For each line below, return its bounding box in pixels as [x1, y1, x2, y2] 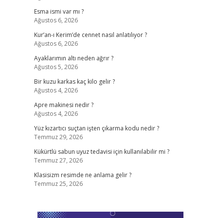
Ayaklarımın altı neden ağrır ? [34, 54, 113, 62]
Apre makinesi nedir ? [34, 101, 93, 109]
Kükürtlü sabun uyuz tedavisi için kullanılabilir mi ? [34, 147, 169, 156]
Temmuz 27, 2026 [34, 156, 83, 164]
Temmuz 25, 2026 [34, 180, 83, 188]
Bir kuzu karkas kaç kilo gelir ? [34, 77, 115, 86]
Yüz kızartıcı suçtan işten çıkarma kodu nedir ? [34, 124, 159, 132]
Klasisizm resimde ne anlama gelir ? [34, 171, 131, 179]
